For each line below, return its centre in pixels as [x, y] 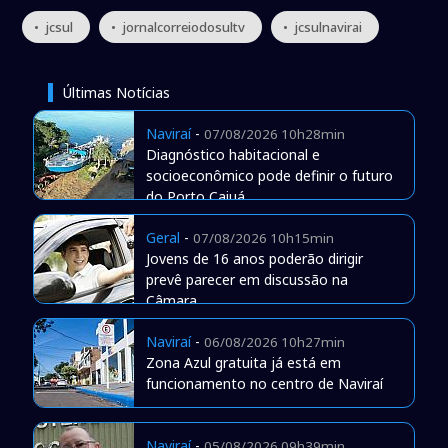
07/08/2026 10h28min [274, 134]
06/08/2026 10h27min [274, 342]
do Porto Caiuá [195, 197]
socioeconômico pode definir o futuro [269, 176]
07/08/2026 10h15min [263, 238]
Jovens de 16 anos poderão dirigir [254, 259]
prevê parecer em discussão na [246, 280]
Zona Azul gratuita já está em [243, 363]
